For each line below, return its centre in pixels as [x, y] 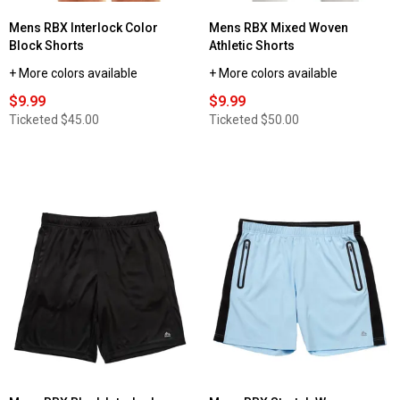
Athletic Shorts [252, 46]
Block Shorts [46, 46]
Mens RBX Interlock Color [83, 28]
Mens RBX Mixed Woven [279, 28]
